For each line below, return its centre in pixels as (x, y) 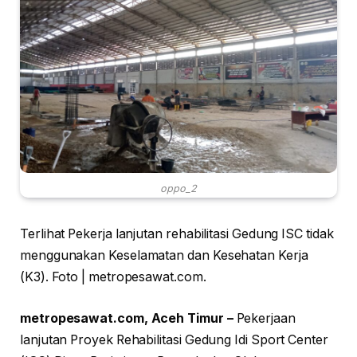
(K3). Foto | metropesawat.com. (113, 277)
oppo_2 (178, 189)
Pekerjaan (264, 318)
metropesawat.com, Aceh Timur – (127, 318)
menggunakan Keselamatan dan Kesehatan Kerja (164, 256)
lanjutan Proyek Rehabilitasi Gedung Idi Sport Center (174, 339)
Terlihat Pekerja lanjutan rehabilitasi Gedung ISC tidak (177, 234)
